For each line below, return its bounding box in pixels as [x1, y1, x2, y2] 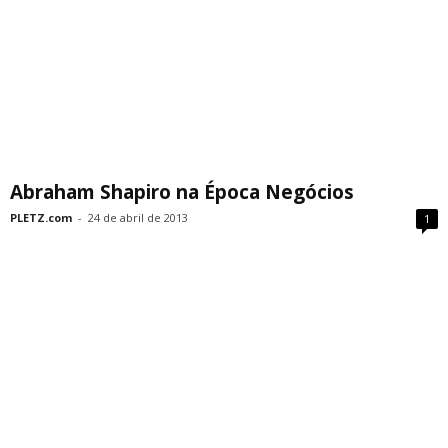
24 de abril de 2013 [88, 209, 188, 225]
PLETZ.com [10, 209, 72, 225]
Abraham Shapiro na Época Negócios [10, 178, 354, 205]
